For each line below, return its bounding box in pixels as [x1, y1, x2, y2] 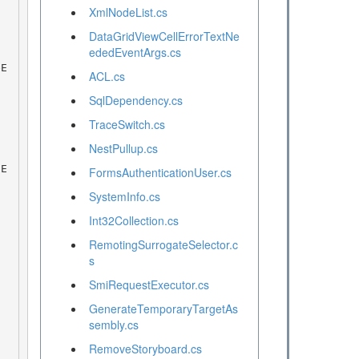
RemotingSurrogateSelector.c [88, 236, 238, 253]
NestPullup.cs [88, 140, 158, 157]
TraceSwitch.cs [88, 116, 165, 133]
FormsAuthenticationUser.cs [88, 164, 232, 181]
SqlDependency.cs [88, 92, 183, 109]
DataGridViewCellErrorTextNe [88, 28, 240, 45]
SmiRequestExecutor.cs [88, 276, 209, 293]
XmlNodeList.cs [88, 4, 167, 21]
